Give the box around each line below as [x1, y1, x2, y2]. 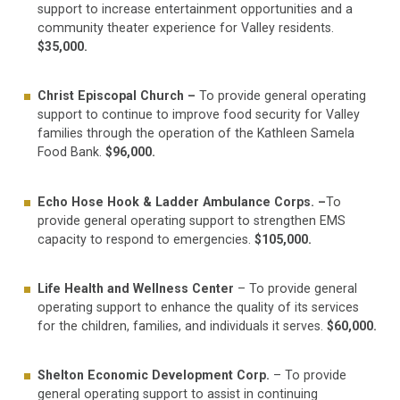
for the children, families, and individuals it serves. [37, 318, 328, 333]
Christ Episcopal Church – [37, 88, 200, 104]
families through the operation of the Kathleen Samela [37, 126, 355, 141]
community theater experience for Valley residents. [37, 21, 335, 36]
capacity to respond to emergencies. [37, 231, 255, 246]
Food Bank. [37, 145, 106, 160]
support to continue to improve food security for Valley [37, 107, 361, 122]
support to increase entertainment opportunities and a [37, 2, 354, 17]
